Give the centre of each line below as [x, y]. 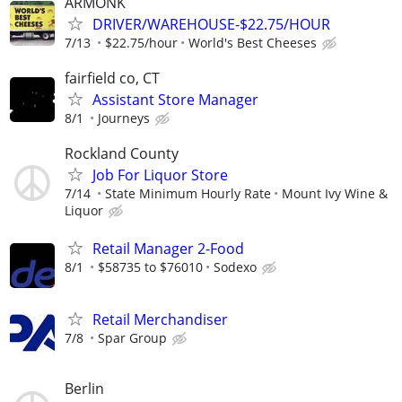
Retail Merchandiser [160, 319]
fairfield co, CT [112, 79]
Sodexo [235, 267]
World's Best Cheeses [253, 42]
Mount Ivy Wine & [335, 194]
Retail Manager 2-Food [168, 248]
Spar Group [132, 337]
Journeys [124, 118]
